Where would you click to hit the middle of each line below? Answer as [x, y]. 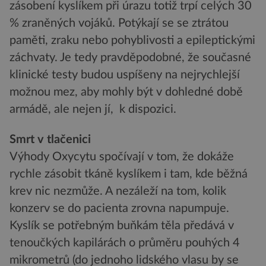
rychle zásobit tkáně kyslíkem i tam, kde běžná [129, 174]
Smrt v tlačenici [50, 140]
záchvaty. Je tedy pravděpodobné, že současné [130, 57]
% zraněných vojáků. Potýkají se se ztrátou [119, 23]
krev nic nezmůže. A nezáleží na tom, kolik [118, 191]
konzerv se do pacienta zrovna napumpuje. [119, 209]
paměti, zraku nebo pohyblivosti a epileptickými [132, 40]
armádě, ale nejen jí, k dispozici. [93, 109]
